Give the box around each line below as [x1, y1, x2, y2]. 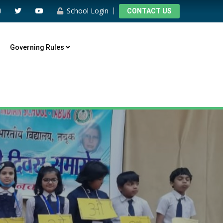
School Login [65, 6, 109, 15]
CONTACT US [127, 7, 172, 15]
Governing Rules [10, 43, 66, 51]
